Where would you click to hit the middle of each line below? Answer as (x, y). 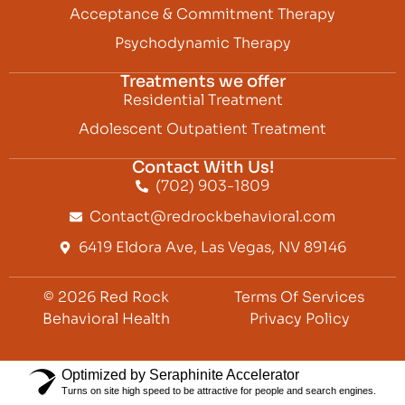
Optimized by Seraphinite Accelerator (180, 374)
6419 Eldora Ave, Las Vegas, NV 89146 (213, 247)
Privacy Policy (299, 318)
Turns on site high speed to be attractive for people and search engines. (219, 390)
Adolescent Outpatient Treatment (202, 128)
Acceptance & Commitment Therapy (202, 14)
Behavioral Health (106, 318)
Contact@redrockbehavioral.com (213, 216)
